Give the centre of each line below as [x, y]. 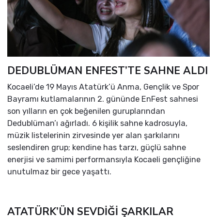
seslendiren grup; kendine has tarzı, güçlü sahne [97, 148]
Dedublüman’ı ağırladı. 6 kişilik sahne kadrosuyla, [97, 124]
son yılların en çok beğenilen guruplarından [86, 111]
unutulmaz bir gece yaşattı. [59, 172]
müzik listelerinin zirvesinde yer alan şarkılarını [93, 136]
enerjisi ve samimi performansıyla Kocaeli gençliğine [104, 160]
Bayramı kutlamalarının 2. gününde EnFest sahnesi [103, 99]
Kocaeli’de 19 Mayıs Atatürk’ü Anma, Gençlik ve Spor [103, 87]
